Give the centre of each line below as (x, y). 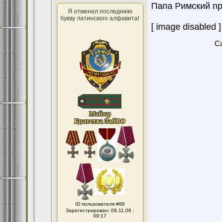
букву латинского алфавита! (100, 18)
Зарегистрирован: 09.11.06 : (100, 210)
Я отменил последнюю (100, 11)
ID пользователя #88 (100, 204)
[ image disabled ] (186, 27)
